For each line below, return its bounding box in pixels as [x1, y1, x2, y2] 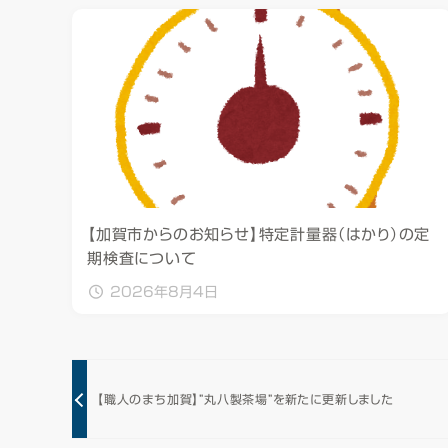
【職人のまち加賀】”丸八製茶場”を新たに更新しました [97, 392, 394, 405]
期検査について [87, 251, 197, 267]
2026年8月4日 [110, 285, 219, 300]
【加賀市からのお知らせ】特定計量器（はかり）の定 [87, 227, 431, 243]
